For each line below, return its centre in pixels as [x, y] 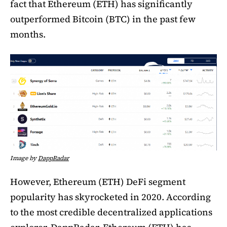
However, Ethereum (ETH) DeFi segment [98, 181]
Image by [24, 158]
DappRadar [53, 158]
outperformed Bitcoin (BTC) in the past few [103, 19]
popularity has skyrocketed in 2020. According [110, 197]
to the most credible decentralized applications [111, 212]
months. [28, 34]
